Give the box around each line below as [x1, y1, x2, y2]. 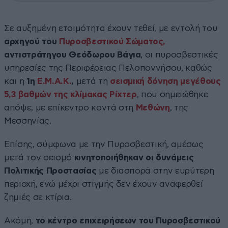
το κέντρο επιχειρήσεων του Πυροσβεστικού [35, 216, 221, 225]
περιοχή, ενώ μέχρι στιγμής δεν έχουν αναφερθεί [4, 179, 203, 188]
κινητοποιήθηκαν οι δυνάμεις [74, 153, 194, 162]
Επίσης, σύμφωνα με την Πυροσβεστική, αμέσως [4, 139, 204, 149]
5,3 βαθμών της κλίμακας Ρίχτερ [4, 90, 137, 99]
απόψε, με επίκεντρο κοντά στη [4, 103, 136, 112]
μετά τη [73, 76, 110, 85]
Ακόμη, [4, 216, 36, 225]
